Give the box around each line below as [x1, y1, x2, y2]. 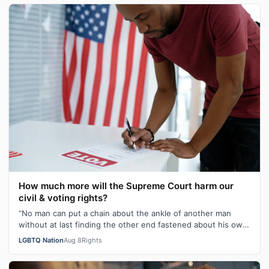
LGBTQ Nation [19, 235, 64, 244]
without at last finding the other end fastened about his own [19, 219, 247, 229]
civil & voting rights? [19, 192, 107, 204]
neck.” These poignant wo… [19, 231, 123, 241]
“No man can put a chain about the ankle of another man [19, 208, 231, 218]
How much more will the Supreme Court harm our [19, 180, 234, 192]
